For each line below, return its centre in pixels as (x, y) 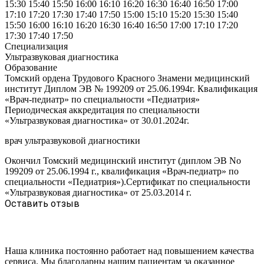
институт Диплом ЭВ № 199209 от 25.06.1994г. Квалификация (131, 88)
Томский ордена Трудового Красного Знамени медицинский (127, 78)
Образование (31, 67)
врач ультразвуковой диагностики (72, 140)
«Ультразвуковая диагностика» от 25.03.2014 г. (98, 192)
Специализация (36, 46)
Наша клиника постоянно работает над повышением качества (129, 250)
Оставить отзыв (42, 203)
